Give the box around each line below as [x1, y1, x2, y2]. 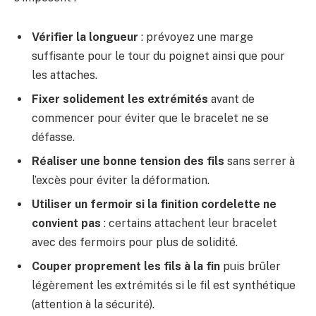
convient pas [32, 216, 101, 230]
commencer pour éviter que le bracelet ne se [32, 111, 269, 125]
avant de [208, 92, 255, 106]
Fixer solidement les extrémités [32, 92, 208, 106]
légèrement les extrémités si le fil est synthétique [32, 278, 296, 292]
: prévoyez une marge [138, 30, 253, 44]
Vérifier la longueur [32, 30, 138, 44]
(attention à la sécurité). [32, 297, 154, 311]
